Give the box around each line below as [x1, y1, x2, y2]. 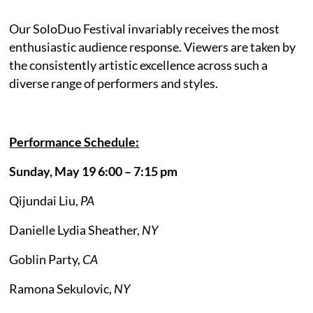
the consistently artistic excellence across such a [9, 57, 268, 73]
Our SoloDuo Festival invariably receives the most [9, 20, 280, 36]
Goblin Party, [9, 251, 83, 267]
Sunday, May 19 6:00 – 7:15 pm [9, 163, 178, 179]
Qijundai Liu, [9, 192, 81, 208]
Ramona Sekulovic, [9, 280, 115, 296]
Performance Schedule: [9, 133, 140, 150]
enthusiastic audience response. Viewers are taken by [9, 38, 296, 54]
